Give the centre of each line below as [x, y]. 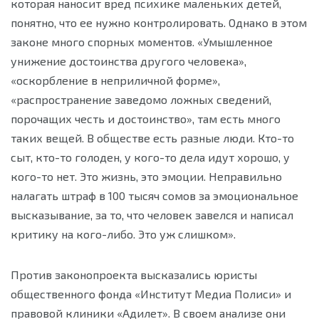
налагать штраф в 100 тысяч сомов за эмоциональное [155, 195]
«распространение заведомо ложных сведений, [141, 99]
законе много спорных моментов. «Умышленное [142, 42]
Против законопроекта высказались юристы [134, 274]
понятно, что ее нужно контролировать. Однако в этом [159, 22]
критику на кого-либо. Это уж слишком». [123, 234]
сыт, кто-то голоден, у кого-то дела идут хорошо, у [150, 157]
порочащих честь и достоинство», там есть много [146, 119]
